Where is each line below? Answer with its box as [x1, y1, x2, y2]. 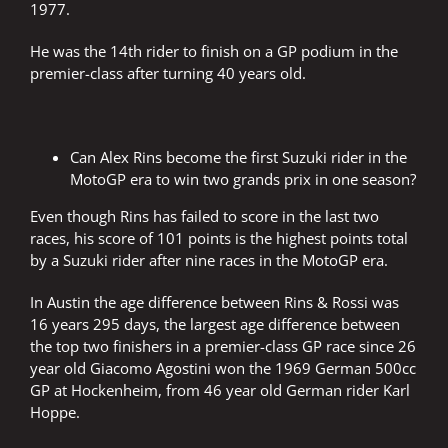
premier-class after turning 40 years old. [30, 63, 306, 84]
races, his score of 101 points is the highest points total [30, 228, 408, 249]
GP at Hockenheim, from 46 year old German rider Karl [30, 380, 410, 401]
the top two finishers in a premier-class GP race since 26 [30, 336, 416, 357]
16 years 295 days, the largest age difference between [30, 314, 400, 335]
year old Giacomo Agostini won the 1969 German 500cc [30, 358, 416, 379]
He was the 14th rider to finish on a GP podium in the [30, 41, 398, 62]
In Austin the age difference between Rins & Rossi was [30, 292, 399, 313]
